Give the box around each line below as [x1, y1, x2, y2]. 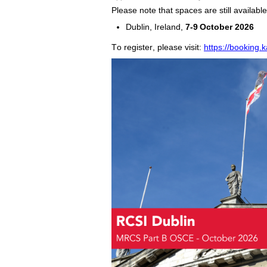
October [200, 21, 232, 32]
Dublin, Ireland [126, 21, 181, 32]
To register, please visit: [111, 42, 201, 52]
